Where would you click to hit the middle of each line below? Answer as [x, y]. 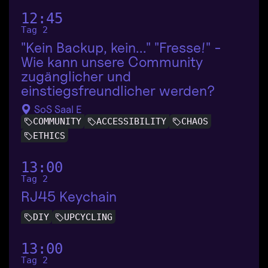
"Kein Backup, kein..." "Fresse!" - [121, 48]
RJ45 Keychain [69, 196]
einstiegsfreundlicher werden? [118, 91]
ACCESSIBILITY [131, 122]
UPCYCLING [88, 217]
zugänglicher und [76, 77]
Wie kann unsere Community [112, 62]
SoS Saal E [57, 109]
